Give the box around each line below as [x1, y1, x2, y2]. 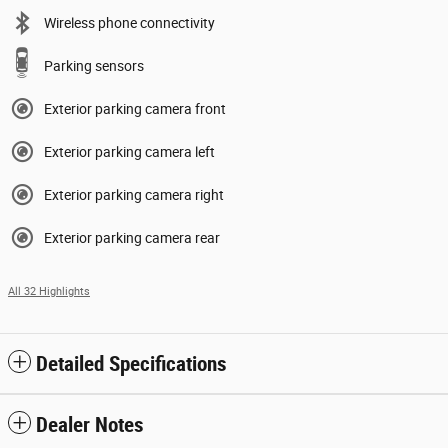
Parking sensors [44, 57, 144, 74]
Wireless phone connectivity [44, 14, 215, 31]
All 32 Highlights [8, 284, 90, 298]
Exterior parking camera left [44, 143, 215, 160]
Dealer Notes [36, 412, 144, 437]
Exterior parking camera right [44, 186, 224, 203]
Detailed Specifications [36, 351, 227, 376]
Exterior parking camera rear [44, 229, 220, 246]
